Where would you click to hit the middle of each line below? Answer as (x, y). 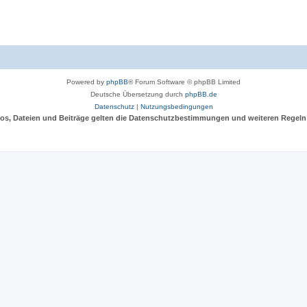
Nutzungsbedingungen (176, 107)
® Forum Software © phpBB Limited (184, 82)
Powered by (86, 82)
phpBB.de (201, 94)
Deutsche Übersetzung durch (137, 94)
